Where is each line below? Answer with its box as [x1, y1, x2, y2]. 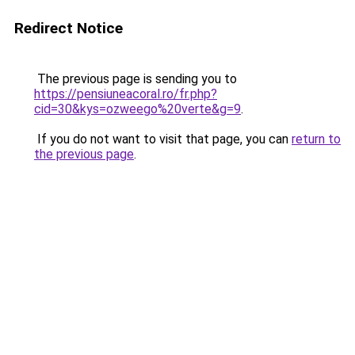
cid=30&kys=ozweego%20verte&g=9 [34, 101, 241, 116]
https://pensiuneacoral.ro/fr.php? [34, 86, 217, 101]
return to [292, 132, 341, 147]
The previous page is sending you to [34, 71, 237, 86]
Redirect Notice [14, 19, 123, 37]
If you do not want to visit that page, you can [34, 132, 292, 147]
